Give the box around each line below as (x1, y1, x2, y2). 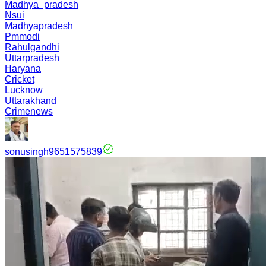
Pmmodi (5, 31, 40, 42)
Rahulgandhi (5, 42, 59, 52)
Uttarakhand (5, 96, 56, 106)
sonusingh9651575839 (5, 147, 102, 157)
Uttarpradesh (5, 53, 59, 63)
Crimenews (5, 106, 53, 116)
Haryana (5, 64, 41, 74)
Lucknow (5, 85, 43, 95)
